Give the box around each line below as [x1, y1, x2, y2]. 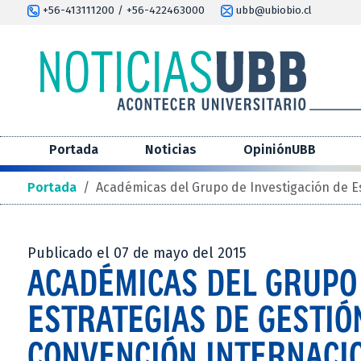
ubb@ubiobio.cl [233, 4, 312, 17]
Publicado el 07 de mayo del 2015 [27, 245, 247, 263]
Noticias [145, 142, 197, 158]
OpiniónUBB [243, 142, 316, 158]
